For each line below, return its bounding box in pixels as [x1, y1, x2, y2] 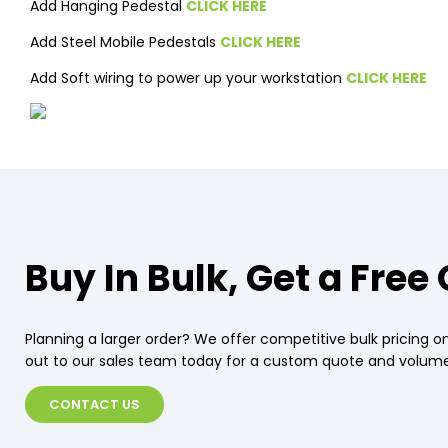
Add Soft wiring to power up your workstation [30, 68, 346, 89]
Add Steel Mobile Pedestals [30, 32, 220, 53]
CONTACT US [49, 395, 140, 415]
